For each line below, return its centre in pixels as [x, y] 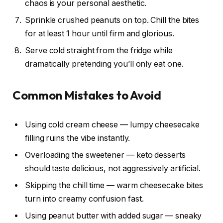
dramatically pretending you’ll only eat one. [104, 64]
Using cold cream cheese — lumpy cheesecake [112, 125]
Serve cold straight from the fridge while [99, 50]
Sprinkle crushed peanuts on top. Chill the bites [112, 20]
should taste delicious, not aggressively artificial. [113, 169]
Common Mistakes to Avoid [87, 95]
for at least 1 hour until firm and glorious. [100, 33]
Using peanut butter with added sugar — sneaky [113, 216]
